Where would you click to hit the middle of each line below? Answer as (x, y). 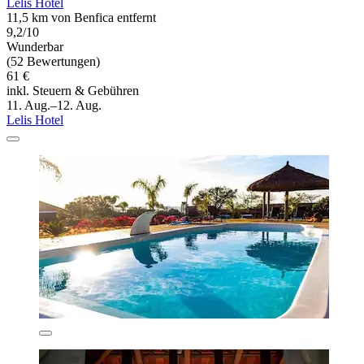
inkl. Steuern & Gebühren (73, 90)
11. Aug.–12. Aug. (54, 105)
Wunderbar (35, 46)
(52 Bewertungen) (53, 61)
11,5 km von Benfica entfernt (81, 17)
